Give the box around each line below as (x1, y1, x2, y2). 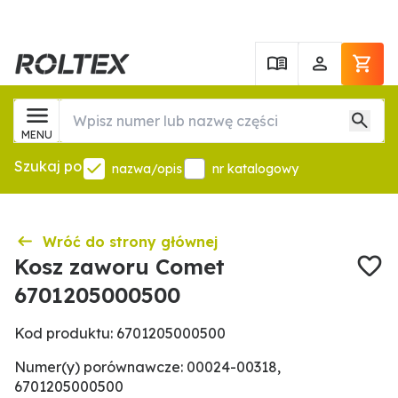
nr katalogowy (212, 161, 298, 177)
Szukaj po (14, 157, 82, 175)
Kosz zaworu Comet (14, 253, 225, 280)
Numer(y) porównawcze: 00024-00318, (14, 358, 281, 376)
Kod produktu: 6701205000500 (14, 324, 226, 342)
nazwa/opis (112, 161, 182, 177)
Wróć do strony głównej (43, 233, 218, 251)
